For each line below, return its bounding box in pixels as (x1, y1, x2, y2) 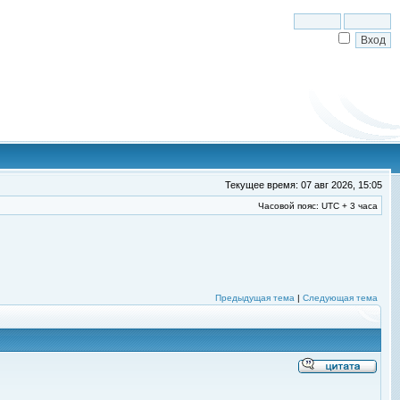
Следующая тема (303, 293, 378, 303)
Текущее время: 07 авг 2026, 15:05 (225, 179, 382, 190)
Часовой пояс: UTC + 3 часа (258, 201, 378, 211)
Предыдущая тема (215, 293, 295, 303)
